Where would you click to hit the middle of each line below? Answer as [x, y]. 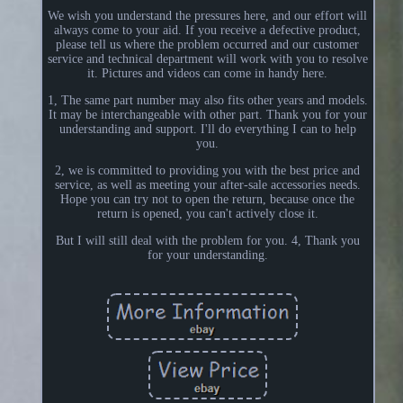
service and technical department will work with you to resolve [207, 58]
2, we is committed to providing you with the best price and [208, 170]
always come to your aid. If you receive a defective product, [208, 30]
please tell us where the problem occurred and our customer [208, 44]
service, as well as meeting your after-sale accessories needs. [207, 184]
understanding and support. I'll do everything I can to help [207, 129]
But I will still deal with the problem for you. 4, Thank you [207, 240]
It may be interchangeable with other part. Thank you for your [207, 114]
